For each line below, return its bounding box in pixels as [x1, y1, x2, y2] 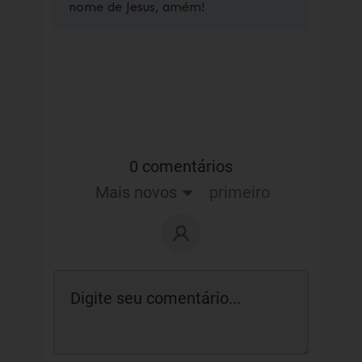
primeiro [209, 183, 271, 202]
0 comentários [128, 157, 233, 176]
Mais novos [95, 183, 178, 202]
